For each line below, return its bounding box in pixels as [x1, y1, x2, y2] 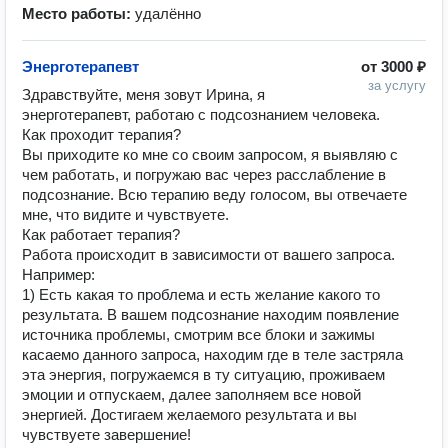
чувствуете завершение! [22, 426, 195, 443]
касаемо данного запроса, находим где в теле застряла [22, 346, 403, 363]
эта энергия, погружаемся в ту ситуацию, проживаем [22, 366, 385, 383]
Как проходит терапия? [22, 126, 181, 143]
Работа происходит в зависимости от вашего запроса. [22, 246, 395, 263]
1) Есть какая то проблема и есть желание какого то [22, 286, 380, 303]
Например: [22, 266, 95, 283]
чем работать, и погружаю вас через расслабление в [22, 166, 386, 183]
